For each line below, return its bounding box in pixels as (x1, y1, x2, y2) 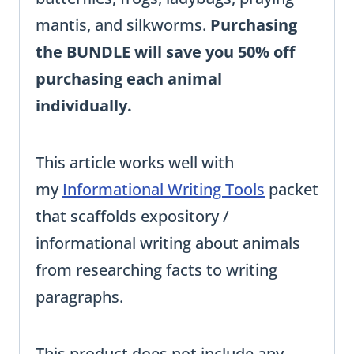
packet (265, 179, 318, 201)
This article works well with (36, 152, 234, 174)
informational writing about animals (36, 232, 300, 254)
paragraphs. (36, 286, 123, 308)
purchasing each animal (36, 68, 222, 90)
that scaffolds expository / (36, 205, 229, 228)
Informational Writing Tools (62, 179, 265, 201)
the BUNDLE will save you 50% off (36, 41, 295, 63)
